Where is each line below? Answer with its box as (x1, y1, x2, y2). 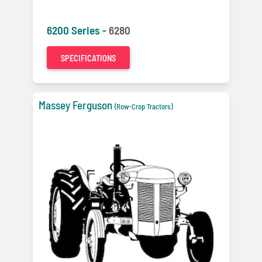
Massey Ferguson (39, 98, 112, 112)
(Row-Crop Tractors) (115, 102, 173, 111)
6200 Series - (47, 23, 109, 37)
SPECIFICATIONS (61, 53, 116, 63)
